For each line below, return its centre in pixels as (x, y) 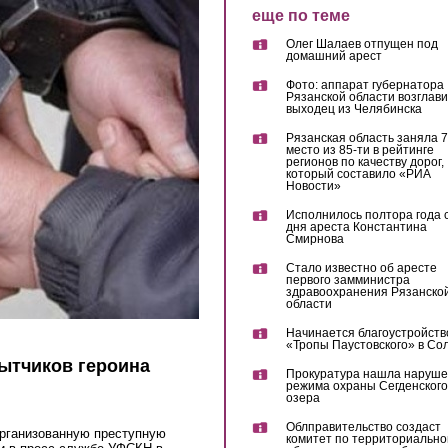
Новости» (313, 186)
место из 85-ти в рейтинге (359, 150)
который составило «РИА (358, 174)
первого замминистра (347, 280)
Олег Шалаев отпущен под (361, 44)
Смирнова (314, 239)
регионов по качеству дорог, (364, 162)
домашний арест (333, 56)
